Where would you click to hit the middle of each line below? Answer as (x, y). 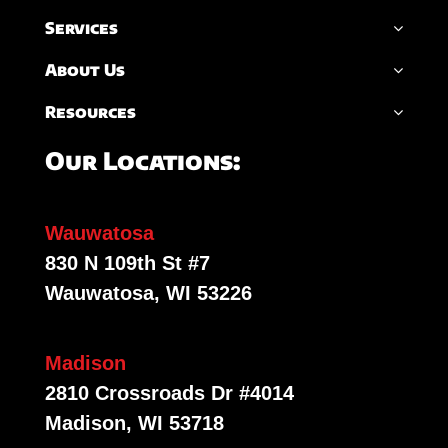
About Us (84, 70)
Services (81, 28)
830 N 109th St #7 (127, 262)
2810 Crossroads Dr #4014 (169, 392)
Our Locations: (142, 159)
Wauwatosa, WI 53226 (148, 292)
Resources (90, 112)
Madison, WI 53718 (134, 422)
